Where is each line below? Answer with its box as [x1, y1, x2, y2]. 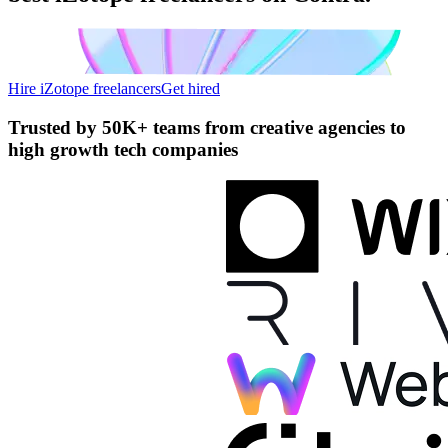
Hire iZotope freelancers [8, 79, 161, 97]
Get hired [161, 79, 220, 97]
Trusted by [8, 116, 102, 138]
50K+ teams [102, 116, 200, 138]
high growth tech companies [8, 138, 238, 160]
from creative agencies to [200, 116, 406, 138]
